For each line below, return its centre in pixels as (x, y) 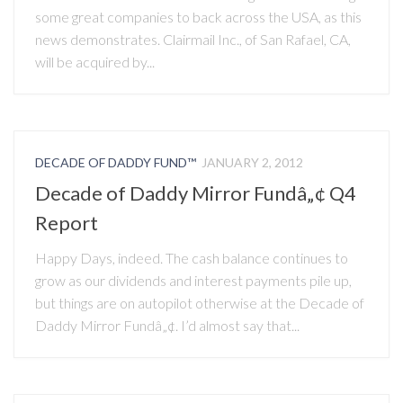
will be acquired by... (95, 62)
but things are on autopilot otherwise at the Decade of (200, 302)
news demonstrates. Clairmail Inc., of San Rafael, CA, (193, 40)
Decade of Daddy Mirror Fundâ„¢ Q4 (196, 193)
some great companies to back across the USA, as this (198, 17)
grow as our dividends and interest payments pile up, (193, 280)
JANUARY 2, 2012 (252, 163)
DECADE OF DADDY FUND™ (116, 163)
